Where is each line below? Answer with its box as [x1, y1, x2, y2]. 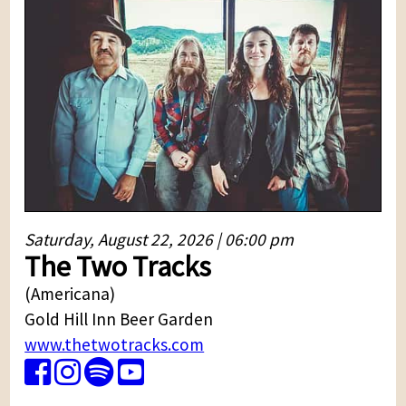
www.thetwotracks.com [24, 333, 205, 355]
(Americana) [24, 282, 116, 304]
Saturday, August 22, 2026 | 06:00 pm [24, 227, 295, 250]
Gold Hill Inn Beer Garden [24, 307, 214, 330]
